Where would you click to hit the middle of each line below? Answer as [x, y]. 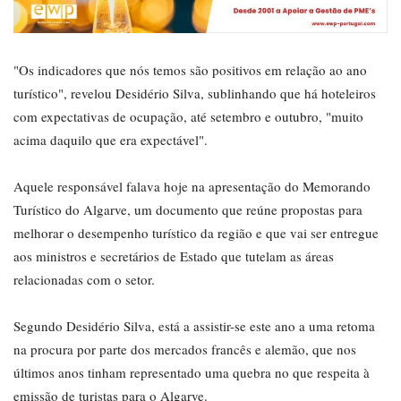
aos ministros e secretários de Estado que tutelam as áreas [174, 256]
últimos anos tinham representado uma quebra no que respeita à [192, 373]
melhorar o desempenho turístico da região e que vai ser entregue [196, 233]
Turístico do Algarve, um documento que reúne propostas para [188, 210]
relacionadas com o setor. [84, 280]
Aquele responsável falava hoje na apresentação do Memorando [192, 187]
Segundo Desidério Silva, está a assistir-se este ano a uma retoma [194, 326]
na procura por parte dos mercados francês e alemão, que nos [185, 350]
